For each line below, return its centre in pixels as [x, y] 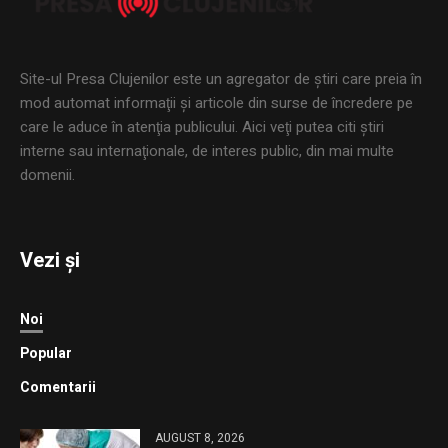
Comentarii [58, 388]
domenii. [48, 175]
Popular [46, 354]
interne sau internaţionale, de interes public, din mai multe [207, 151]
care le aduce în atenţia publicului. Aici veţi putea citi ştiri [202, 127]
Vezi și [50, 261]
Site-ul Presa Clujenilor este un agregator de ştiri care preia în [221, 79]
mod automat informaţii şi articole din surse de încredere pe [217, 103]
